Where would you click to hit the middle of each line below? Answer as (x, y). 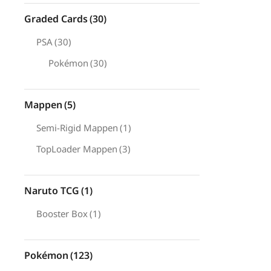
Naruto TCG (52, 191)
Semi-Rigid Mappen (77, 128)
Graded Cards (56, 19)
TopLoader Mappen (77, 149)
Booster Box (62, 214)
